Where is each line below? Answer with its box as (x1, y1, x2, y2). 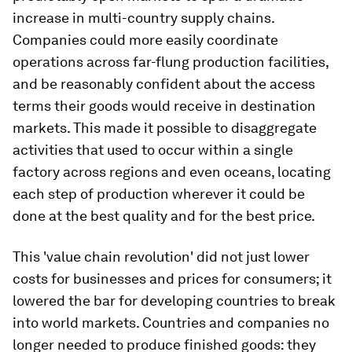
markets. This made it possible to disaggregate (13, 119, 317, 136)
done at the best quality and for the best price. (13, 207, 315, 224)
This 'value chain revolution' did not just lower (13, 248, 310, 265)
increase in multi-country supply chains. (13, 9, 274, 26)
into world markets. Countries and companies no (13, 314, 329, 331)
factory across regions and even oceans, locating (13, 163, 331, 180)
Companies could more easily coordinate (13, 31, 278, 48)
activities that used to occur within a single (13, 141, 293, 158)
